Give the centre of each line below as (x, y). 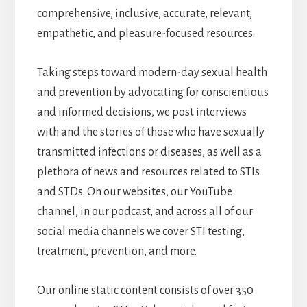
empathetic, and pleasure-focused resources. (146, 34)
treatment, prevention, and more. (116, 252)
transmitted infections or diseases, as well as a (149, 152)
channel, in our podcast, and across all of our (145, 212)
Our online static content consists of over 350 (145, 291)
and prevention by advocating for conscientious (152, 93)
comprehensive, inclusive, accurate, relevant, (144, 14)
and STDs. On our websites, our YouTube (134, 192)
